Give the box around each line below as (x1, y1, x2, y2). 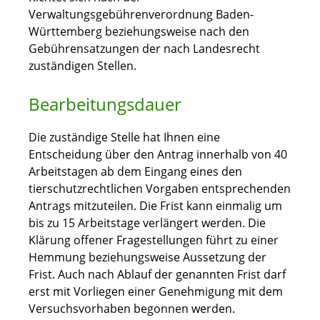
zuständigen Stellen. (29, 58, 136, 74)
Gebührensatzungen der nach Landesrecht (29, 41, 260, 57)
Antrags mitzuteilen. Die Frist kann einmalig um (29, 198, 282, 214)
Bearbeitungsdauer (29, 92, 181, 116)
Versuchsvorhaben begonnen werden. (29, 301, 235, 317)
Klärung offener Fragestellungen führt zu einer (29, 232, 279, 249)
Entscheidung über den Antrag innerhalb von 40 (29, 146, 287, 163)
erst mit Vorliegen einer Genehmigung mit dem (29, 284, 283, 300)
